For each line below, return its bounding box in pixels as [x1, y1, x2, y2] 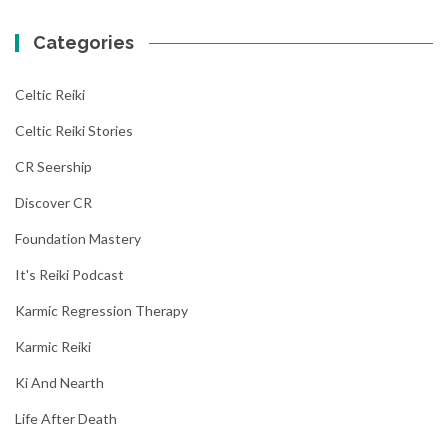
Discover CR [15, 194, 92, 212]
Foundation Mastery [15, 230, 141, 248]
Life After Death [15, 410, 117, 428]
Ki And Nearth [15, 374, 104, 392]
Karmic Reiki [15, 338, 91, 356]
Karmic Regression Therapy [15, 302, 188, 320]
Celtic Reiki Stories [15, 122, 133, 140]
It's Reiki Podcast [15, 266, 124, 284]
